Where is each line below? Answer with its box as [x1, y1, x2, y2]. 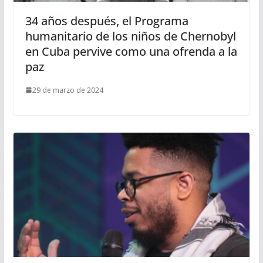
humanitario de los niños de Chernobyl [25, 28, 236, 44]
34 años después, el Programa [25, 12, 188, 29]
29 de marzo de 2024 [32, 85, 103, 95]
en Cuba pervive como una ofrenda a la [25, 43, 237, 59]
